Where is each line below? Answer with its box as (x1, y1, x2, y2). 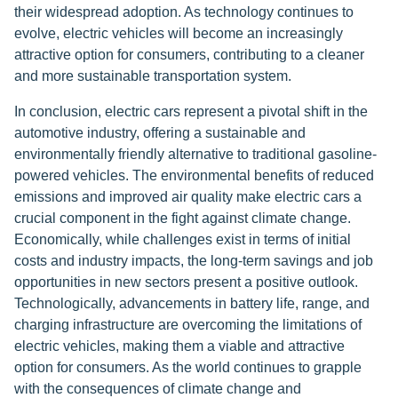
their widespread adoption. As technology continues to (14, 4, 354, 20)
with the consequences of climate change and (14, 381, 301, 396)
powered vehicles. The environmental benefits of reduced (14, 168, 374, 183)
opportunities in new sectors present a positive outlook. (14, 275, 358, 290)
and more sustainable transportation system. (14, 68, 291, 84)
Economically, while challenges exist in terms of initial (14, 232, 351, 247)
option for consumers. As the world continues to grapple (14, 360, 362, 375)
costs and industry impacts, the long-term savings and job (14, 253, 373, 268)
